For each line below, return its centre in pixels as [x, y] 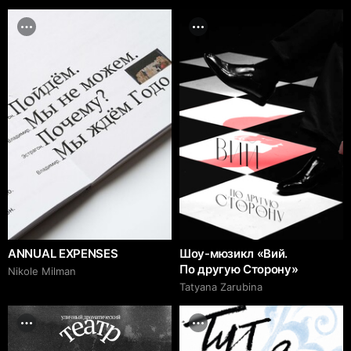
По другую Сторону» [239, 270]
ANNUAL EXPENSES [63, 254]
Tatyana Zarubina [221, 287]
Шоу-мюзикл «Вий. [234, 254]
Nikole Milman [42, 271]
